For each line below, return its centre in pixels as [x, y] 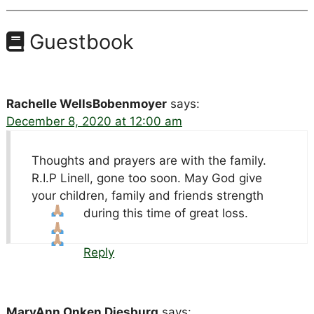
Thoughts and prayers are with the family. [149, 160]
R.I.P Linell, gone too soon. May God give [146, 178]
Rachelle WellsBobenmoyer [86, 103]
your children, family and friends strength [147, 195]
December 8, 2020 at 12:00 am [94, 121]
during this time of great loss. [166, 213]
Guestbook [78, 41]
